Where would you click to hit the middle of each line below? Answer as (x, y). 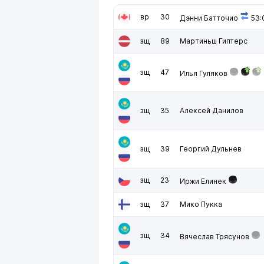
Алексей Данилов (212, 110)
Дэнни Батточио (209, 18)
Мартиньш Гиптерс (214, 41)
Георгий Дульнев (211, 149)
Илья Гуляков (204, 73)
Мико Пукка (201, 204)
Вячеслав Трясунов (214, 237)
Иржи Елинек (203, 181)
